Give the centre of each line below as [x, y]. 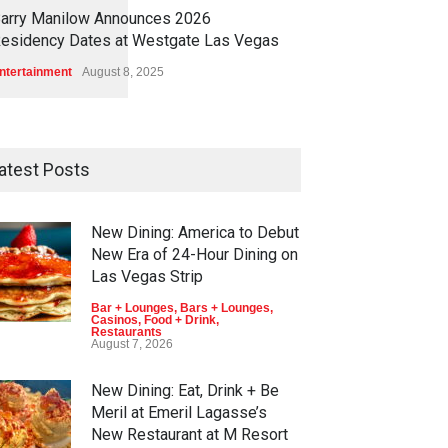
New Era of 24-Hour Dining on [194, 254]
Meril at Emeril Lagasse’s [179, 412]
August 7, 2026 [132, 344]
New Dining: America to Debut [195, 232]
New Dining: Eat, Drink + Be [185, 390]
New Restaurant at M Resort [189, 434]
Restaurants [126, 332]
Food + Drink [180, 320]
